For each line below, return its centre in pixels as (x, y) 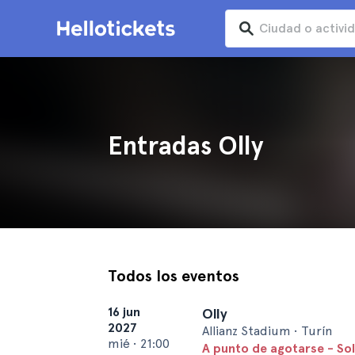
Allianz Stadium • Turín (267, 331)
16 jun (124, 312)
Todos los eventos (174, 276)
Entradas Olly (185, 146)
